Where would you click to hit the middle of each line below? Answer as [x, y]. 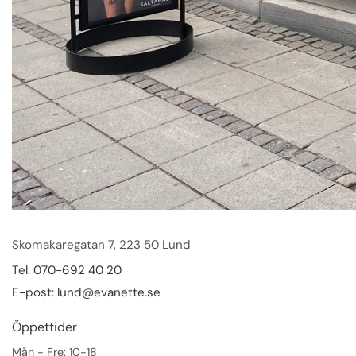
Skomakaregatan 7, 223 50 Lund [101, 245]
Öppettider [44, 327]
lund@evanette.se [109, 293]
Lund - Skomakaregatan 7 [188, 226]
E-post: [35, 293]
